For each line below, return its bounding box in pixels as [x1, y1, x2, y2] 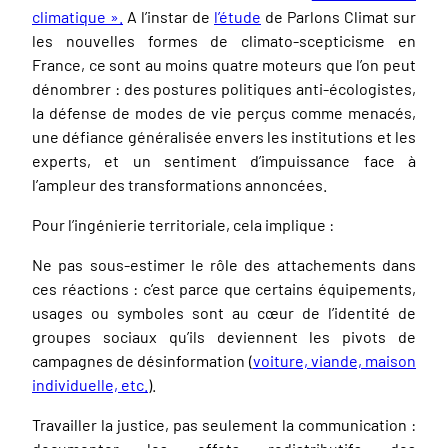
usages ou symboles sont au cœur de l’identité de [32, 302, 416, 322]
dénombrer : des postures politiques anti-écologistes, [32, 78, 416, 98]
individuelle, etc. [32, 374, 148, 394]
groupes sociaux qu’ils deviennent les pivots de [32, 326, 416, 346]
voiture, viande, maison [252, 350, 417, 370]
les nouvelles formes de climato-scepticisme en [32, 30, 416, 50]
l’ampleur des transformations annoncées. [32, 174, 327, 194]
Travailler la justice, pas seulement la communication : [32, 414, 416, 434]
